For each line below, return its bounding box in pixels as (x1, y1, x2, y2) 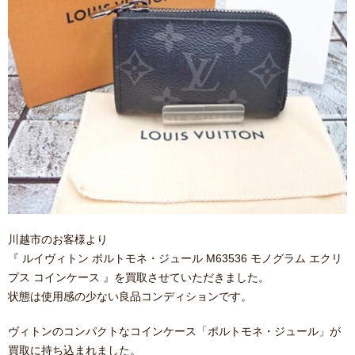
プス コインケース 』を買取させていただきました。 (8, 271, 269, 284)
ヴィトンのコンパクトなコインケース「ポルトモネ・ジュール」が (8, 325, 341, 338)
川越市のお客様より (8, 233, 108, 246)
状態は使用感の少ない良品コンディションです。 (8, 290, 252, 303)
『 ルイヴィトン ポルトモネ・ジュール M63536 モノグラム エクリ (8, 252, 342, 265)
